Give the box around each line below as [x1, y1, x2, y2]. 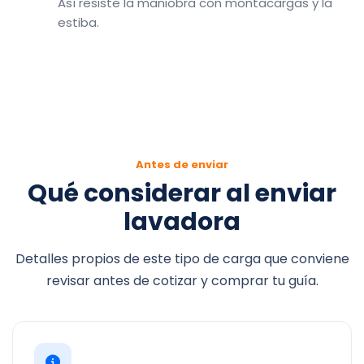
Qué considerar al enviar [28, 176, 336, 210]
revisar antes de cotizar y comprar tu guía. [45, 271, 318, 290]
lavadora [123, 205, 240, 239]
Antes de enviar [136, 157, 228, 172]
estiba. [58, 14, 99, 31]
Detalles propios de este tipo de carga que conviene [15, 249, 349, 268]
